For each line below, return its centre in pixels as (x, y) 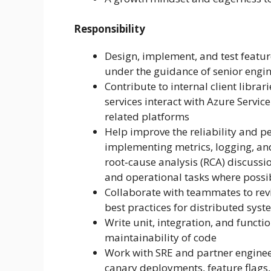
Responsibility (109, 29)
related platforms (147, 117)
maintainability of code (161, 238)
